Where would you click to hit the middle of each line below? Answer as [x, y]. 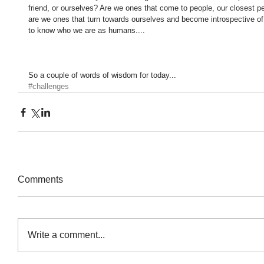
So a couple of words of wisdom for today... [102, 75]
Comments [40, 179]
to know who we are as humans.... [88, 30]
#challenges [49, 86]
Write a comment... [66, 235]
